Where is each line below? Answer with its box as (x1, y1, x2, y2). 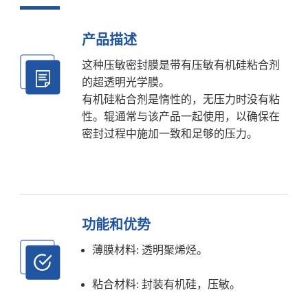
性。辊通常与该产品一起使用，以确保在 (81, 110, 280, 122)
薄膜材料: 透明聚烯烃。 (91, 243, 208, 256)
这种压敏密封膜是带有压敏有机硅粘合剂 (81, 58, 280, 71)
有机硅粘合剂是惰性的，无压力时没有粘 (81, 93, 280, 105)
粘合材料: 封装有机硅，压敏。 (91, 278, 241, 290)
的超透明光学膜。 (81, 76, 170, 88)
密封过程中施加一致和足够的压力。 (81, 127, 258, 140)
